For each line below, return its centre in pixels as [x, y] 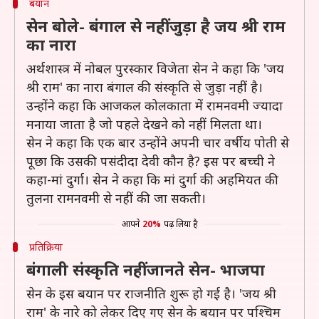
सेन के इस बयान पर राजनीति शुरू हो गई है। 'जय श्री [151, 293]
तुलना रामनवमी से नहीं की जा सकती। [116, 198]
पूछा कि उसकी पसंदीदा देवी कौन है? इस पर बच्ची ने [151, 161]
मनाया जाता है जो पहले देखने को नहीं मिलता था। [144, 124]
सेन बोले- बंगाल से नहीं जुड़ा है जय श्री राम [156, 26]
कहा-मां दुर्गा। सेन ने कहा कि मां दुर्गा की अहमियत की [152, 179]
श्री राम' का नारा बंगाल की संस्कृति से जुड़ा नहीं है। [145, 87]
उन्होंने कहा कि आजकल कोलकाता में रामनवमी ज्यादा [155, 105]
